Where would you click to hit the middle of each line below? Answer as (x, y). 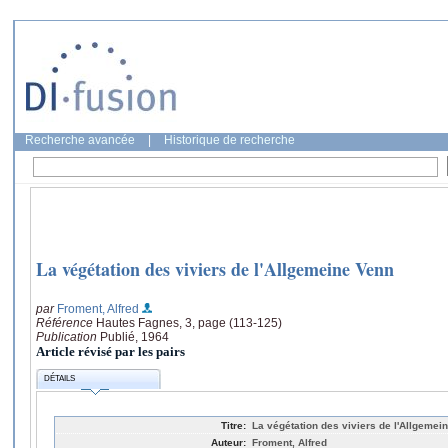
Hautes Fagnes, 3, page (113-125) (189, 322)
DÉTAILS (60, 379)
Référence (66, 322)
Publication (68, 336)
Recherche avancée (80, 140)
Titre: (233, 425)
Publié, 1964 (134, 336)
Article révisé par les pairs (110, 351)
